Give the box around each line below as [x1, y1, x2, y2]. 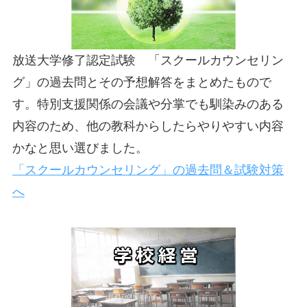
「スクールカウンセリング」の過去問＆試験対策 [12, 163, 284, 177]
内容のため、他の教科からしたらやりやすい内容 [12, 119, 284, 134]
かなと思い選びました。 [12, 141, 148, 156]
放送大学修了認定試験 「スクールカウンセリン [12, 53, 284, 68]
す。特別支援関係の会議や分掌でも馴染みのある [12, 97, 284, 112]
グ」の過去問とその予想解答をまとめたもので [12, 75, 271, 90]
